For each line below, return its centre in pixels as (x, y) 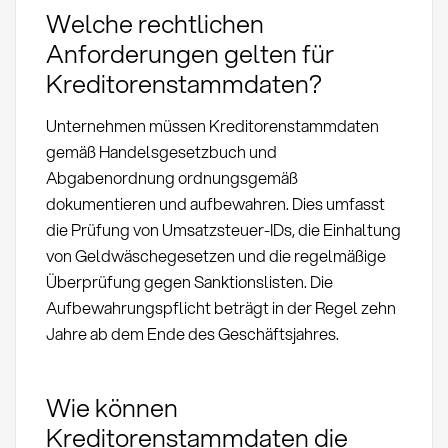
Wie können (111, 406)
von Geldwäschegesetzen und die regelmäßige (215, 256)
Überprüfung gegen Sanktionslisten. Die (189, 282)
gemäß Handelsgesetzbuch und (161, 152)
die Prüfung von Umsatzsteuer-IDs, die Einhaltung (223, 230)
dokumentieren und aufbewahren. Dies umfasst (215, 204)
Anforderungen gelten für (189, 53)
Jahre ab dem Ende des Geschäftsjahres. (192, 334)
